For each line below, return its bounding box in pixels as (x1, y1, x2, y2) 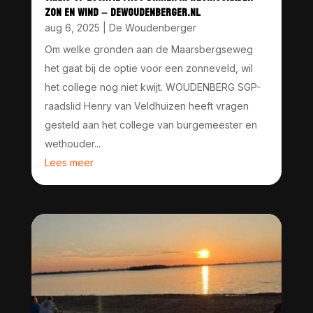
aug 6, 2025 (44, 22, 100, 34)
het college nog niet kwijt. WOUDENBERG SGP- (44, 81, 261, 94)
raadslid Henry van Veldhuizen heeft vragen (44, 100, 249, 112)
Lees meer (44, 156, 94, 169)
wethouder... (44, 138, 101, 150)
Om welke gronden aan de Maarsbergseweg (44, 43, 253, 56)
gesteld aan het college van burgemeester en (44, 119, 257, 131)
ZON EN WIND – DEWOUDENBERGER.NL (44, 2, 201, 23)
